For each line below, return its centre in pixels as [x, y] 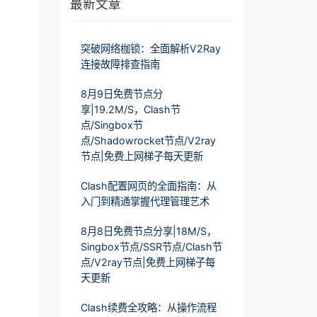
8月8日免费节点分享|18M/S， [148, 231]
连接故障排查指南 [120, 64]
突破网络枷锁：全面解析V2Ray [150, 49]
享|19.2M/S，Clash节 [130, 110]
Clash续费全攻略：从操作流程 [148, 308]
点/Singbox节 [111, 125]
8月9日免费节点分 [121, 94]
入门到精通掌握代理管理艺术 [145, 202]
